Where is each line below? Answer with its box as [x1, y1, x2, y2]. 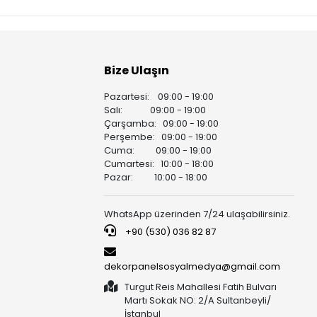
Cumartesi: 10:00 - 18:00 [104, 157, 214, 171]
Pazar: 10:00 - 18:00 [104, 171, 208, 185]
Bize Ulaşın [104, 62, 170, 79]
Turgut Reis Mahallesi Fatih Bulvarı [125, 280, 277, 294]
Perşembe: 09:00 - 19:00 [104, 130, 218, 144]
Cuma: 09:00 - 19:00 [104, 144, 212, 158]
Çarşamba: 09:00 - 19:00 [104, 117, 219, 131]
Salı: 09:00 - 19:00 [104, 103, 207, 117]
